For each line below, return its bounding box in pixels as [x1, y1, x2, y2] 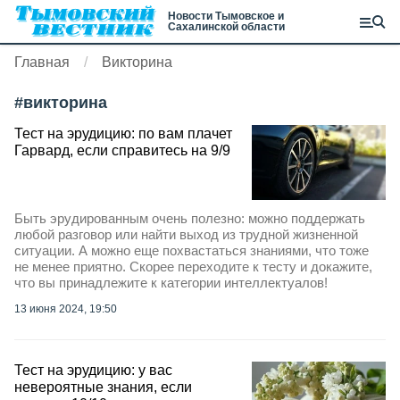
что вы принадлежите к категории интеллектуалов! [14, 275, 328, 291]
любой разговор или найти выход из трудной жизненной [14, 227, 358, 243]
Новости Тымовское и [168, 10, 284, 22]
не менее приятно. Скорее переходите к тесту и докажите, [14, 259, 372, 275]
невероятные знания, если [14, 379, 192, 396]
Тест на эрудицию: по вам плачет [14, 126, 232, 141]
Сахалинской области [168, 21, 285, 33]
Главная [14, 54, 70, 70]
